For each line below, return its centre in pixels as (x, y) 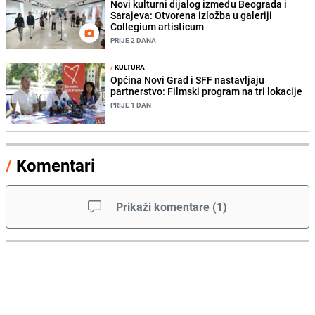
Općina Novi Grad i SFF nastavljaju (188, 80)
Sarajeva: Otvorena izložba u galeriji (192, 15)
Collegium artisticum (157, 26)
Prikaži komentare (163, 207)
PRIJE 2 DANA (134, 40)
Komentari (56, 166)
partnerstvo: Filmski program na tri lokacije (207, 91)
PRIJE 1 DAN (131, 105)
